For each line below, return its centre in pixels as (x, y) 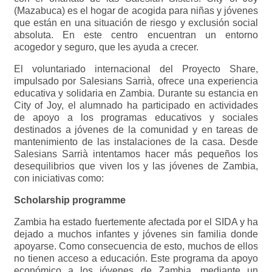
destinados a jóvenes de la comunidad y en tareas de (136, 130)
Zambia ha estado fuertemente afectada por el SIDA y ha (136, 222)
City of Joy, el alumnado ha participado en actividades (136, 105)
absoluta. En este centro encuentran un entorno (136, 35)
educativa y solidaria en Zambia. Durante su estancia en (136, 93)
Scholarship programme (70, 200)
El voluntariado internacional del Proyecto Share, (136, 69)
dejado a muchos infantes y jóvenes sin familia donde (136, 234)
